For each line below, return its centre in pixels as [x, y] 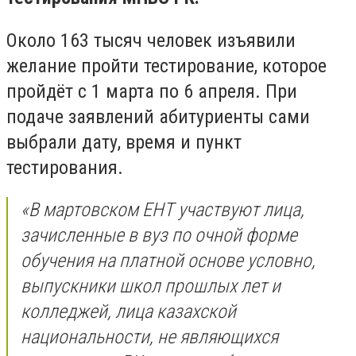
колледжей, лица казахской [128, 312]
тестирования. [65, 167]
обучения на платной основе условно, [168, 261]
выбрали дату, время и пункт [124, 142]
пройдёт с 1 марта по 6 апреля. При [152, 91]
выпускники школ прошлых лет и [151, 286]
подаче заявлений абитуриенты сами [158, 116]
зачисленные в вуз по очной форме [159, 236]
